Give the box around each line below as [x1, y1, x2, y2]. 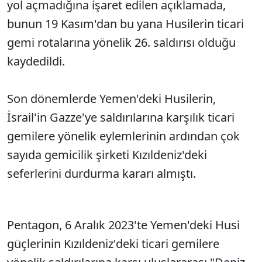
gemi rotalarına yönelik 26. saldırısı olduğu [7, 35, 236, 50]
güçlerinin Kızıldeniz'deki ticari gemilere [7, 236, 219, 251]
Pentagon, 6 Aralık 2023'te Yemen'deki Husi [7, 217, 240, 233]
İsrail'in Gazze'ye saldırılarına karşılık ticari [7, 109, 235, 125]
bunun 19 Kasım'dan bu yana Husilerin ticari [7, 16, 244, 32]
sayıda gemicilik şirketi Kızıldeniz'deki [7, 147, 207, 163]
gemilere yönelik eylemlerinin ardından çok [7, 128, 240, 144]
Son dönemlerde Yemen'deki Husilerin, [7, 91, 216, 106]
